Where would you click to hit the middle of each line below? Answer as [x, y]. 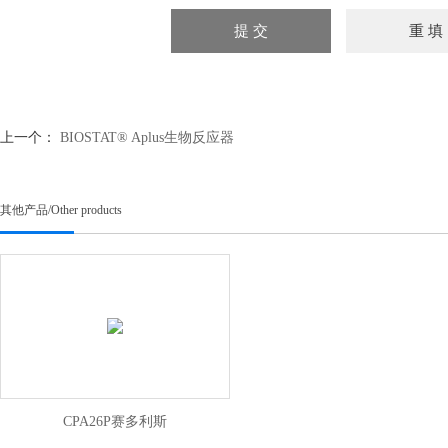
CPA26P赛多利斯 [115, 421]
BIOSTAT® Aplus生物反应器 [147, 137]
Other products [86, 210]
